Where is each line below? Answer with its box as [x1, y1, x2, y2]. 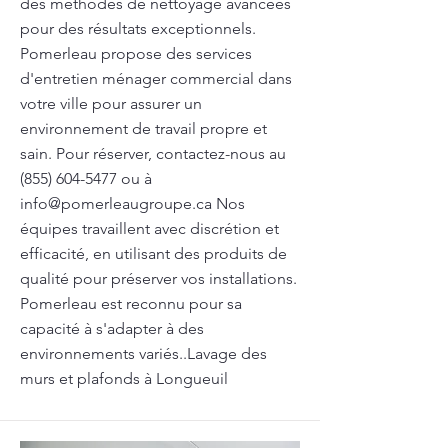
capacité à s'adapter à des [20, 319, 204, 338]
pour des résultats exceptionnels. [20, 19, 256, 38]
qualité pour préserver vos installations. [20, 269, 297, 288]
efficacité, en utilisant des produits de [20, 244, 287, 263]
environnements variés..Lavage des [20, 344, 267, 363]
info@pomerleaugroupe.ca [20, 194, 212, 213]
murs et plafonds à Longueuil [20, 369, 228, 388]
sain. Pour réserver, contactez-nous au [20, 144, 286, 163]
